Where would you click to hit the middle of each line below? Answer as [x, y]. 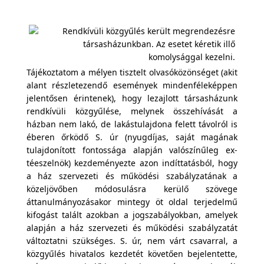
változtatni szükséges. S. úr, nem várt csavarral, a [132, 241]
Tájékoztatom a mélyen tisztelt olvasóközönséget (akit [132, 72]
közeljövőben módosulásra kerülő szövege [132, 189]
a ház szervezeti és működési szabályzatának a [132, 176]
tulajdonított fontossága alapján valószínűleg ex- [132, 150]
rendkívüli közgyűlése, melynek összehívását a [132, 111]
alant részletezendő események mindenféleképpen [132, 85]
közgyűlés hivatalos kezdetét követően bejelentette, [132, 254]
